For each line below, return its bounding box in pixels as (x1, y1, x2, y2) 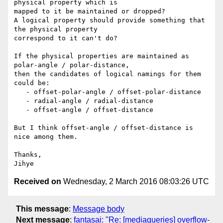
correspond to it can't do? (14, 34, 117, 42)
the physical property (14, 25, 98, 33)
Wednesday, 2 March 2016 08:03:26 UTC (61, 177, 209, 186)
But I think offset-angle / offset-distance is (14, 124, 193, 132)
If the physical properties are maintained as (14, 52, 189, 60)
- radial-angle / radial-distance (14, 97, 26, 105)
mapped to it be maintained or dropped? (14, 7, 165, 15)
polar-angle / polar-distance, (14, 61, 129, 69)
